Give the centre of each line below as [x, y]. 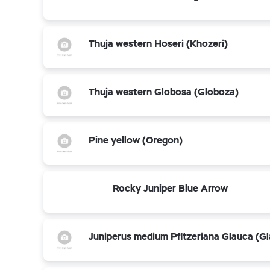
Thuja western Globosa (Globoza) [164, 92]
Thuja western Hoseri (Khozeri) [158, 44]
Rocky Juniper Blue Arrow [170, 188]
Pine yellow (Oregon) [136, 140]
